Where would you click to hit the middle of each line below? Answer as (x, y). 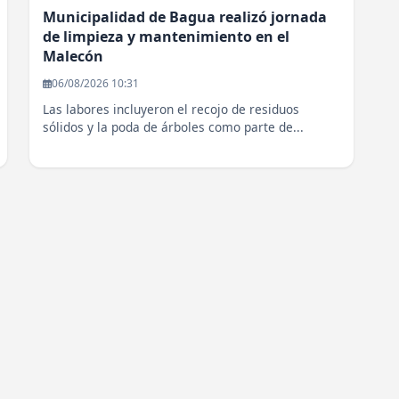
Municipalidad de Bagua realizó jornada (185, 17)
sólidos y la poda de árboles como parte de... (173, 127)
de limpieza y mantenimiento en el (166, 37)
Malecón (73, 57)
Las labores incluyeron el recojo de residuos (171, 110)
